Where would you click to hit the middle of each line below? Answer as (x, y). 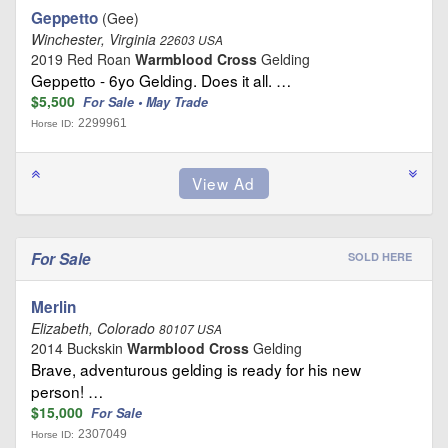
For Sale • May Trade (147, 102)
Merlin (53, 307)
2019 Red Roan (83, 59)
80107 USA (190, 329)
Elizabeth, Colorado (95, 328)
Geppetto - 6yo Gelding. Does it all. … (161, 80)
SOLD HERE (380, 257)
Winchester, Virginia (95, 39)
